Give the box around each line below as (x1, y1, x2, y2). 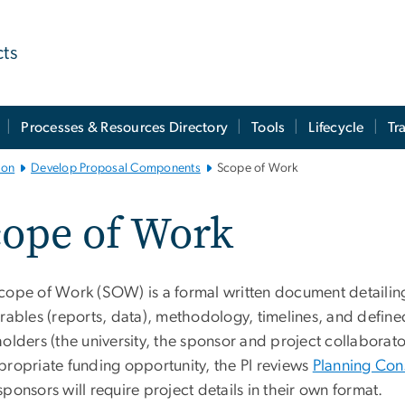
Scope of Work (216, 161, 298, 174)
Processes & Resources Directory (21, 120, 229, 136)
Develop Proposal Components (31, 161, 201, 174)
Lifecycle (308, 120, 364, 136)
